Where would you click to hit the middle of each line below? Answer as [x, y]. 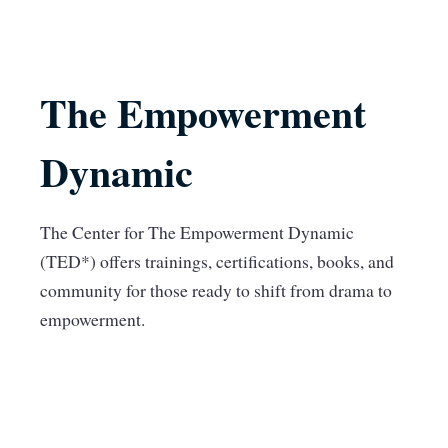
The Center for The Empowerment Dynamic [197, 232]
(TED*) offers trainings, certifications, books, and [217, 261]
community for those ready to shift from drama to [216, 290]
